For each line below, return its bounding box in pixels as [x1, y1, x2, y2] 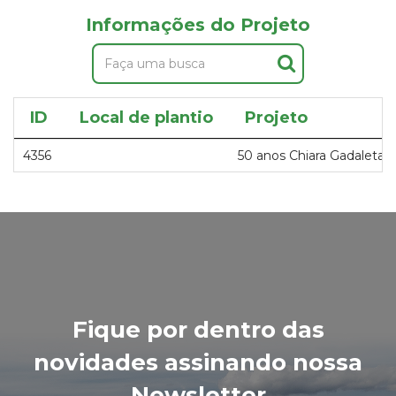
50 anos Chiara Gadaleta [238, 148, 385, 164]
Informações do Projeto [86, 14, 310, 35]
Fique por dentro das [72, 316, 324, 344]
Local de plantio [80, 108, 213, 127]
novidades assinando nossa [34, 348, 362, 377]
